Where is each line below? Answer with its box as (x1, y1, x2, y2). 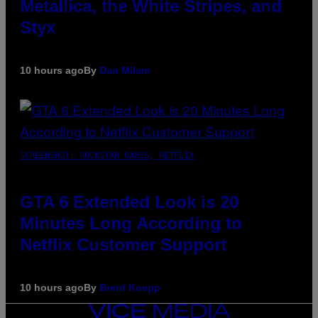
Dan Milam (99, 64, 150, 76)
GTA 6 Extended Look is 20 (20, 192, 238, 212)
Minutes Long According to (20, 213, 242, 233)
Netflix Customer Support (20, 234, 226, 254)
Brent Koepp (99, 281, 160, 293)
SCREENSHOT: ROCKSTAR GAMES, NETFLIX (20, 150, 194, 160)
